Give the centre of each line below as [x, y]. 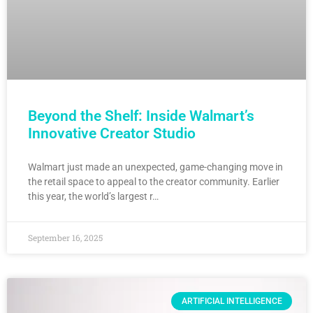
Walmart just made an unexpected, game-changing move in [155, 167]
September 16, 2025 [65, 237]
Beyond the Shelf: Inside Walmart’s [141, 116]
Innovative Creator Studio [112, 133]
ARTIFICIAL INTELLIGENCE [232, 301]
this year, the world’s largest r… [93, 196]
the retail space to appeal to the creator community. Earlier [154, 181]
